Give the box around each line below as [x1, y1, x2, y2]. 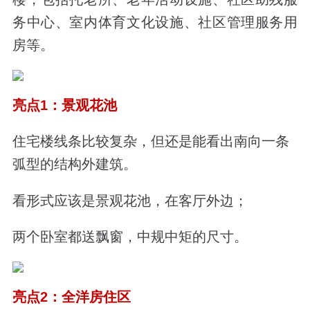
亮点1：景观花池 [12, 98, 117, 113]
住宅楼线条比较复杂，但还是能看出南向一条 [12, 134, 289, 149]
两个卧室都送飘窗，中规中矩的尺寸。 [12, 228, 248, 244]
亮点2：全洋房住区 [12, 289, 131, 304]
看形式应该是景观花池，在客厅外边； [12, 192, 248, 208]
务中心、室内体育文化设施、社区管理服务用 [12, 15, 298, 30]
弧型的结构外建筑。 [12, 156, 137, 172]
